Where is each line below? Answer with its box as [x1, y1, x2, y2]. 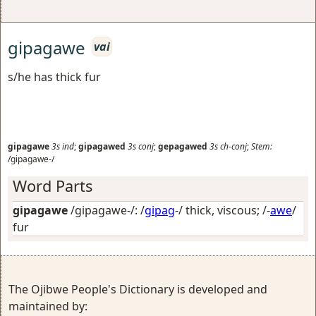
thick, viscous [186, 202, 257, 218]
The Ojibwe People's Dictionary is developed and [8, 281, 267, 297]
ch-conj [220, 140, 247, 152]
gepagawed [158, 140, 207, 152]
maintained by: [8, 298, 87, 314]
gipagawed [78, 140, 126, 152]
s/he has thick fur [8, 68, 101, 85]
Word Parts [13, 175, 92, 196]
